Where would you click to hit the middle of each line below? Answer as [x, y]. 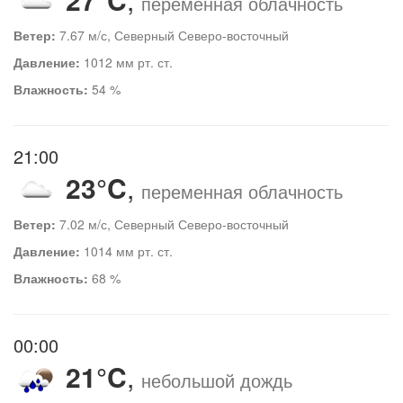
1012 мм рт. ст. [126, 63]
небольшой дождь [217, 380]
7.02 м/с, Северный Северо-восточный [172, 224]
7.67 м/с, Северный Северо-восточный [172, 36]
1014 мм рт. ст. [126, 251]
